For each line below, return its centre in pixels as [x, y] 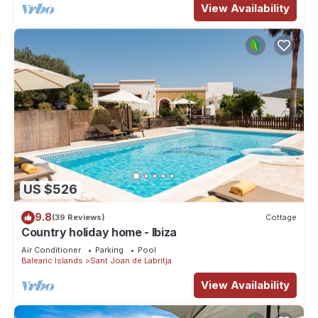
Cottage [281, 218]
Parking [109, 250]
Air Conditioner [51, 250]
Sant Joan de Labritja [131, 260]
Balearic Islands [52, 260]
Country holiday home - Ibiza [99, 232]
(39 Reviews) [78, 218]
